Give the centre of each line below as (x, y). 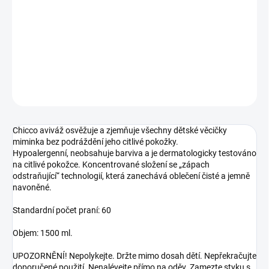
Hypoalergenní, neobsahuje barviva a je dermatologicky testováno (134, 153)
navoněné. (32, 188)
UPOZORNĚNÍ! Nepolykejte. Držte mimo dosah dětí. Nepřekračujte (134, 256)
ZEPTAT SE (224, 92)
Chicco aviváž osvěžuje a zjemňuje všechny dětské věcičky (120, 131)
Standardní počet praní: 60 (62, 210)
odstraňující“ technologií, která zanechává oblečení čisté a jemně (131, 176)
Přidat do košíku (122, 26)
